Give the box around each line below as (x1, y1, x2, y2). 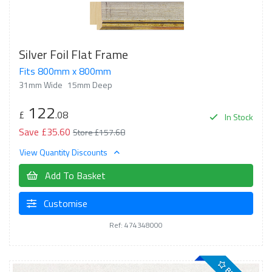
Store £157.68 (73, 125, 125, 138)
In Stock (223, 110, 253, 123)
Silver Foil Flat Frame (19, 44, 128, 64)
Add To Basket (42, 168, 106, 183)
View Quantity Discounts (19, 146, 109, 158)
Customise (41, 196, 87, 211)
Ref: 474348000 (109, 219, 163, 231)
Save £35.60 (19, 124, 70, 139)
